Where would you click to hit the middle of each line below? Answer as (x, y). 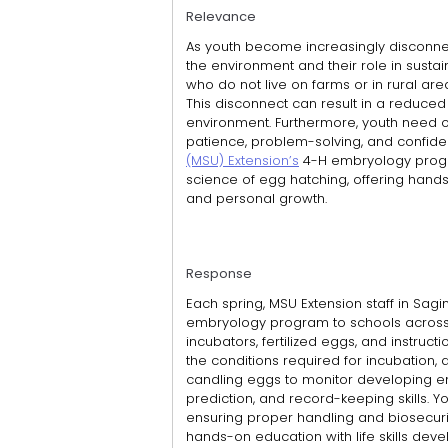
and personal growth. (256, 198)
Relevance (221, 16)
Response (219, 273)
